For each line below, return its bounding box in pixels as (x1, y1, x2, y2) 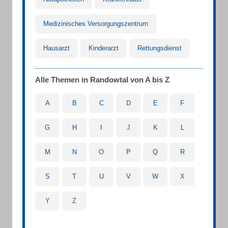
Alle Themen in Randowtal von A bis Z (35, 75, 169, 84)
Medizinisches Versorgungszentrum (43, 20, 148, 27)
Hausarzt (43, 44, 70, 52)
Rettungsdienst (137, 44, 182, 52)
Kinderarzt (89, 44, 119, 52)
